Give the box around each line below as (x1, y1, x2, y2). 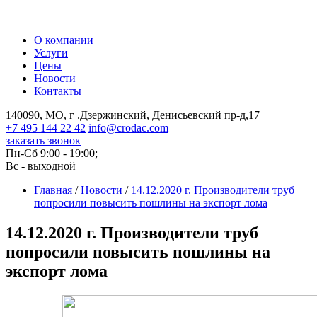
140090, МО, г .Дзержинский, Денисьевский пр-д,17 (6, 109, 260, 121)
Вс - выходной (6, 160, 76, 172)
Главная (34, 184, 72, 196)
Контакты (34, 85, 81, 97)
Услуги (34, 47, 68, 59)
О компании (34, 34, 93, 46)
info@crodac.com (88, 122, 168, 134)
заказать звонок (6, 134, 81, 146)
